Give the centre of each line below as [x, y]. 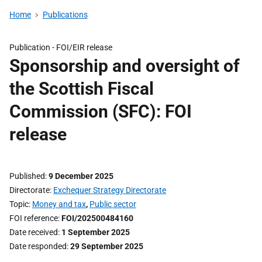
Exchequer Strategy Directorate [110, 190]
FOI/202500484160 [97, 218]
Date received [34, 232]
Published [27, 176]
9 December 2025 [81, 176]
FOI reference [34, 218]
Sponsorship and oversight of [125, 66]
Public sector [113, 204]
